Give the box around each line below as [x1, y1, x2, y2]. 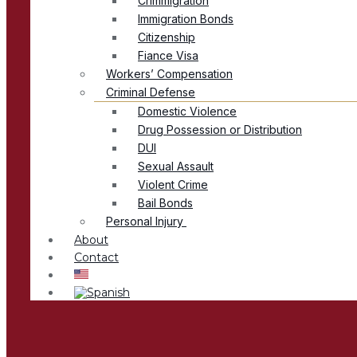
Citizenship [138, 30, 195, 45]
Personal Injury [106, 214, 186, 229]
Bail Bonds [138, 196, 193, 210]
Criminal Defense [106, 85, 195, 100]
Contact [74, 250, 119, 265]
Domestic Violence [138, 104, 237, 119]
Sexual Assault [138, 159, 214, 174]
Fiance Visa [138, 49, 198, 63]
